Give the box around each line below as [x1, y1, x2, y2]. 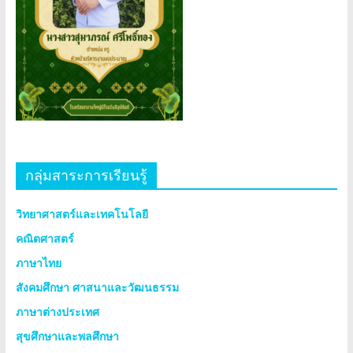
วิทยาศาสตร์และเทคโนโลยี [15, 206, 148, 222]
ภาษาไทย [15, 255, 61, 271]
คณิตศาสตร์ [15, 231, 74, 247]
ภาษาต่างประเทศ [15, 304, 99, 320]
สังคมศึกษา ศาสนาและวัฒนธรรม [15, 280, 179, 295]
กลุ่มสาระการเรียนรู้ [24, 165, 147, 185]
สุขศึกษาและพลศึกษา [15, 329, 119, 344]
